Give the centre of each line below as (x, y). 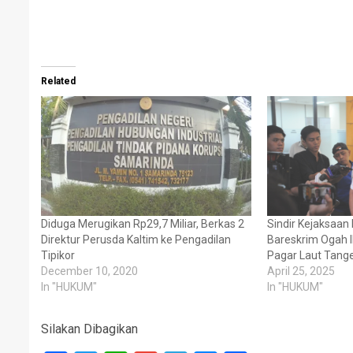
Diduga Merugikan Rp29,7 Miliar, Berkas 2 (143, 224)
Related (58, 81)
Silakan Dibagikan (89, 329)
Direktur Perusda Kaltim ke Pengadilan (136, 240)
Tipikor (58, 256)
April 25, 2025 (301, 271)
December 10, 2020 (89, 271)
